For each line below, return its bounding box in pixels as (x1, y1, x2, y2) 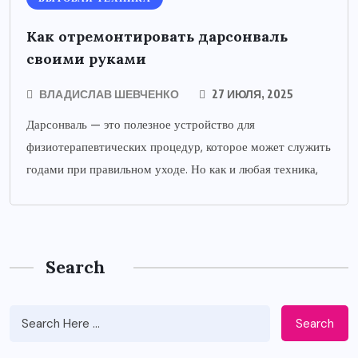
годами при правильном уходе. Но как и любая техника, (26, 161, 318, 178)
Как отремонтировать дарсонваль (26, 27, 288, 46)
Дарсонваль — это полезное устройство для (26, 117, 255, 133)
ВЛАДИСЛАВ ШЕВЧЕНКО (39, 87, 179, 101)
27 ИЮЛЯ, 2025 (209, 87, 293, 101)
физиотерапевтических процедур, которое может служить (26, 139, 331, 156)
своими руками (26, 50, 146, 69)
